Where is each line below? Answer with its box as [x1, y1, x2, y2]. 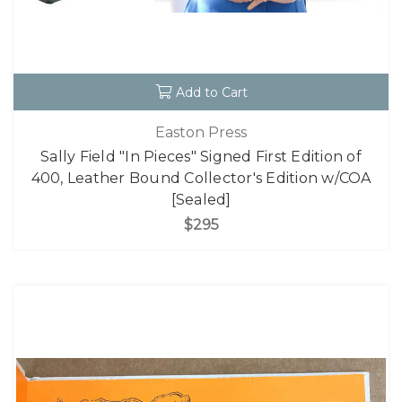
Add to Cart [175, 84, 248, 101]
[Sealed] [170, 190, 232, 208]
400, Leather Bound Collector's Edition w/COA [31, 169, 371, 187]
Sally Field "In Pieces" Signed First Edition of [40, 147, 362, 165]
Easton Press [155, 123, 247, 141]
